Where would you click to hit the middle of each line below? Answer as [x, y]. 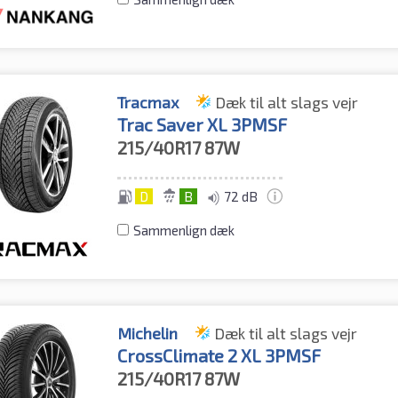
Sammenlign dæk [184, 231]
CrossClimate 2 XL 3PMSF [219, 356]
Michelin [148, 334]
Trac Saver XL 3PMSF [203, 125]
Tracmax [148, 103]
